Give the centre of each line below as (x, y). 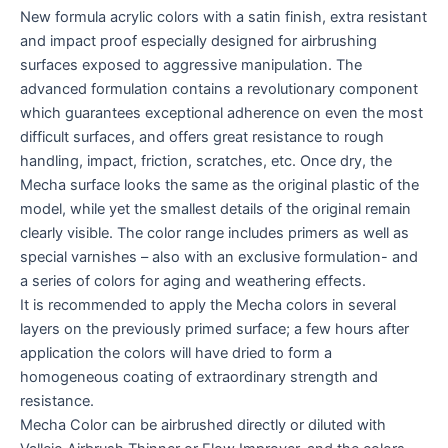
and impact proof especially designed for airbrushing (198, 41)
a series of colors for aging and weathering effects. (193, 281)
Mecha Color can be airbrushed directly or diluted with (203, 425)
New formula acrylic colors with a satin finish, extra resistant (223, 17)
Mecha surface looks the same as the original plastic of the (219, 185)
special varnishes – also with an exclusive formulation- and (219, 257)
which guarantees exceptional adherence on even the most (221, 113)
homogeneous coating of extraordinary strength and (199, 377)
